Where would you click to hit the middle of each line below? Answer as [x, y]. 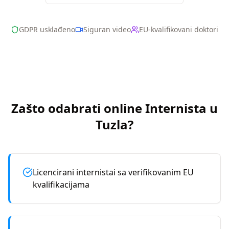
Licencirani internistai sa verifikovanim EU [113, 172]
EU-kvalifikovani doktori [179, 29]
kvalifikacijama [61, 185]
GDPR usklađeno [47, 29]
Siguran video [107, 29]
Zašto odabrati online [77, 108]
